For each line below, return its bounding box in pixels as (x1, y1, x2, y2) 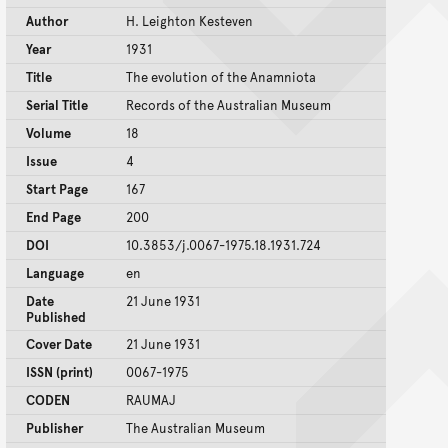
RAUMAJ (126, 391, 176, 410)
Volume (26, 124, 71, 143)
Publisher (26, 419, 83, 438)
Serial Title (26, 96, 88, 115)
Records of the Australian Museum (126, 96, 331, 115)
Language (26, 264, 84, 283)
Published (26, 308, 86, 327)
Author (26, 12, 68, 31)
